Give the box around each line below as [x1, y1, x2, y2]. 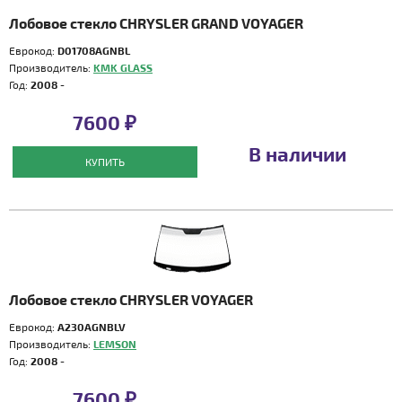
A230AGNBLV [57, 320, 126, 333]
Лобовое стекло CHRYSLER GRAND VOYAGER [9, 14, 303, 31]
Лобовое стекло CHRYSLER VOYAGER [9, 291, 253, 308]
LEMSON [93, 337, 136, 350]
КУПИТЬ [84, 155, 125, 168]
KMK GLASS [93, 61, 153, 74]
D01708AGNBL [57, 44, 130, 57]
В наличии [248, 142, 346, 165]
